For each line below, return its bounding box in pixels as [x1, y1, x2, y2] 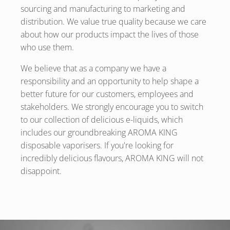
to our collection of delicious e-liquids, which [20, 114, 183, 126]
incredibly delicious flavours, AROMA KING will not [20, 152, 203, 164]
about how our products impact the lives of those [20, 29, 199, 41]
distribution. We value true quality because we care [20, 16, 206, 28]
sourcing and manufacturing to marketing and [20, 3, 185, 15]
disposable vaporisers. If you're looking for [20, 140, 174, 151]
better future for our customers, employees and [20, 88, 194, 100]
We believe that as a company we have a [20, 63, 166, 74]
